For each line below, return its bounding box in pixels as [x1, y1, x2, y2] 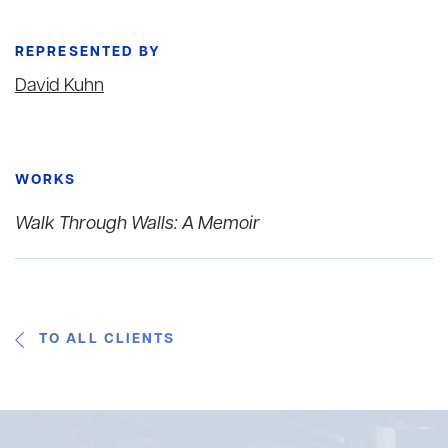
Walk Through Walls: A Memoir [15, 211, 260, 236]
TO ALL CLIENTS [39, 329, 176, 349]
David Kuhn [15, 73, 104, 98]
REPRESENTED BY [15, 42, 162, 62]
